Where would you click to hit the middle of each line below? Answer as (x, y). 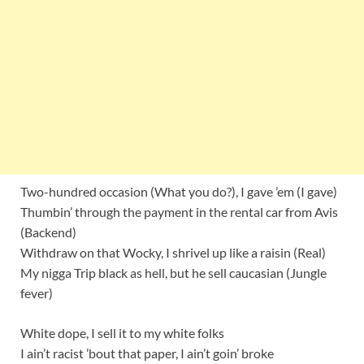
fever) (37, 293)
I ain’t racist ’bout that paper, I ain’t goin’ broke (147, 353)
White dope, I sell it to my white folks (122, 333)
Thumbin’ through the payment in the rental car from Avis (179, 212)
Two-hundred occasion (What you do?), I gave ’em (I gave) (179, 192)
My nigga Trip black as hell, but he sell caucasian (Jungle (173, 273)
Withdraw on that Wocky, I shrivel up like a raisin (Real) (173, 253)
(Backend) (48, 232)
